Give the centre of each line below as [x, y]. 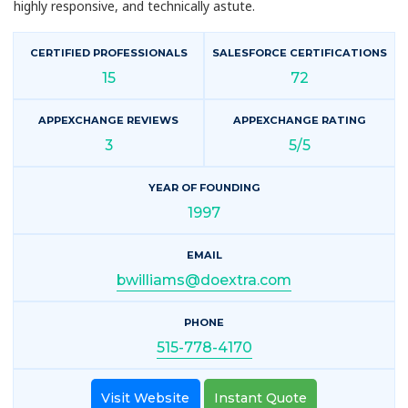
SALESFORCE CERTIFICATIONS [300, 53]
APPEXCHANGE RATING [300, 121]
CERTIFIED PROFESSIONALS [108, 53]
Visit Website [146, 398]
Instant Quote [260, 398]
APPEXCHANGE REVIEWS [108, 121]
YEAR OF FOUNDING [204, 188]
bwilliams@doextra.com [204, 280]
